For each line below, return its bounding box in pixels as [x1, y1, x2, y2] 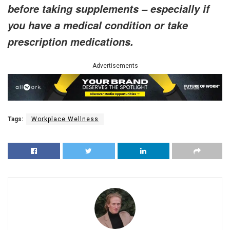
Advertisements [92, 62, 138, 70]
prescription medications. [8, 34, 133, 49]
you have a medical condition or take [8, 18, 188, 33]
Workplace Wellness [31, 115, 99, 123]
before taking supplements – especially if [8, 2, 209, 16]
